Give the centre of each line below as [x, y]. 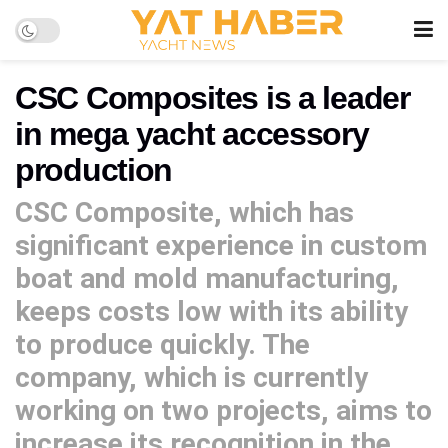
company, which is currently [191, 377]
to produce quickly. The [162, 344]
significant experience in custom [221, 245]
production [94, 170]
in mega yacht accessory [192, 134]
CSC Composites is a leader [212, 98]
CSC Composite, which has [184, 212]
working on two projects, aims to [223, 410]
